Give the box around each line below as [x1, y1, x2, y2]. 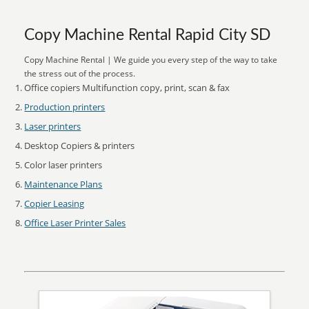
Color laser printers [24, 159, 103, 171]
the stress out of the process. [24, 68, 136, 79]
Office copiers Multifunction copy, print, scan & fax [24, 81, 230, 94]
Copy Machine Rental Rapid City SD [24, 28, 271, 43]
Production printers [24, 101, 106, 113]
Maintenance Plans [24, 178, 103, 190]
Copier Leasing [24, 197, 85, 210]
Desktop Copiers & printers [24, 139, 135, 152]
